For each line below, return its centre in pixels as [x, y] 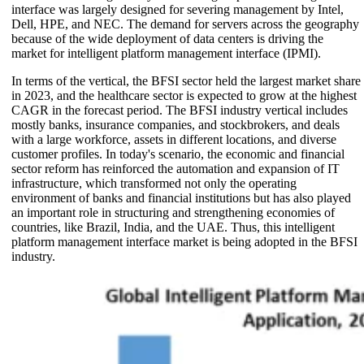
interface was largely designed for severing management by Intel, [178, 9]
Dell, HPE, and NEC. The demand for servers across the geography [185, 24]
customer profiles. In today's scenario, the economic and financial [178, 154]
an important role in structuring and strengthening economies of [173, 212]
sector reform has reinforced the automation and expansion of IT [175, 168]
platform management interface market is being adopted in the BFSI [184, 241]
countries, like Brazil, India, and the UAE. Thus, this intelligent [173, 227]
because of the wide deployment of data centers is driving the [167, 38]
